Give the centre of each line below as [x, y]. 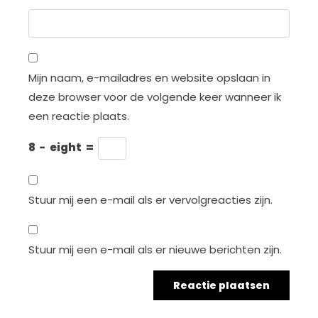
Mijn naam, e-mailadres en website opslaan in [149, 77]
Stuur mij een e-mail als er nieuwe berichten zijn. [155, 249]
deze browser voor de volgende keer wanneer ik [155, 97]
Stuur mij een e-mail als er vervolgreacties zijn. [150, 199]
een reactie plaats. [79, 116]
